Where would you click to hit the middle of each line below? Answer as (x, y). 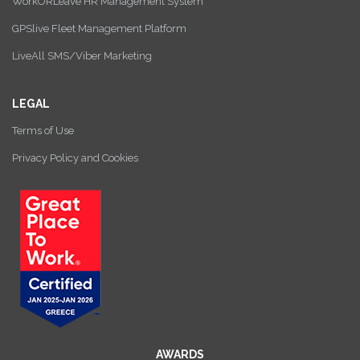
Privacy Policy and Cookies (75, 158)
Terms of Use (43, 131)
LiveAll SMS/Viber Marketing (82, 56)
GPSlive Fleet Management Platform (99, 29)
